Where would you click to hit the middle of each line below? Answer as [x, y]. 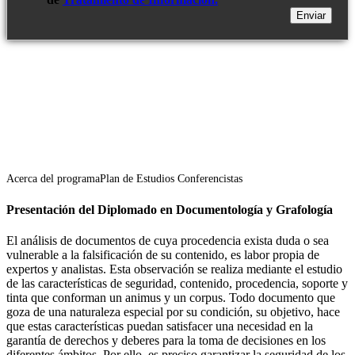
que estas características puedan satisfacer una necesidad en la [160, 326]
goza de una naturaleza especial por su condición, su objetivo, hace [173, 311]
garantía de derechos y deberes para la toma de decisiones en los [166, 340]
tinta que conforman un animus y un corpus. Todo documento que [171, 297]
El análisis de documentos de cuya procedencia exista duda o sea [168, 240]
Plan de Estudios [139, 179]
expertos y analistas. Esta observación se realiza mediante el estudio [174, 269]
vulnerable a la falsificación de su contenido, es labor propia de [163, 254]
